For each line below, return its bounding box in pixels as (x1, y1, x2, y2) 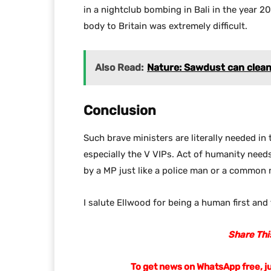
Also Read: (95, 61, 143, 73)
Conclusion (83, 102, 156, 119)
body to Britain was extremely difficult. (83, 20, 247, 31)
